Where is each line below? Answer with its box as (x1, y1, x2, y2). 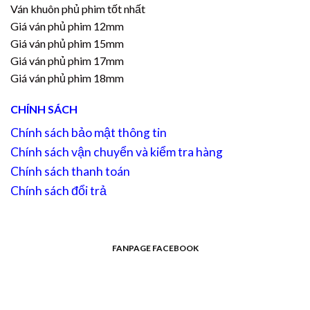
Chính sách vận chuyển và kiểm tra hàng (10, 145, 223, 160)
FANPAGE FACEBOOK (111, 243, 199, 254)
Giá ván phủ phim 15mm (10, 36, 124, 50)
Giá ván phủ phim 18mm (10, 71, 124, 84)
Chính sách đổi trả (10, 183, 107, 199)
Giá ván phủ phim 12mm (10, 19, 124, 33)
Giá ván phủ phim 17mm (10, 53, 124, 67)
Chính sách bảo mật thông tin (10, 125, 167, 140)
